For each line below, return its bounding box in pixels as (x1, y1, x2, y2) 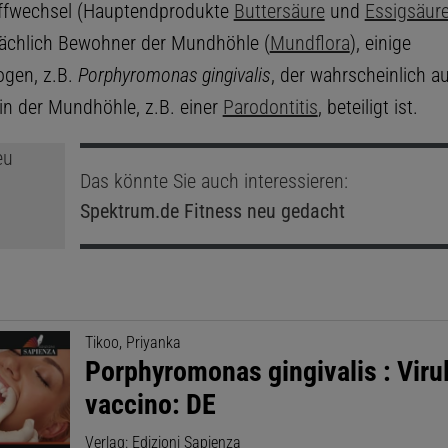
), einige (349, 30, 411, 55)
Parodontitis (222, 94, 318, 119)
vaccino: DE (85, 387, 217, 421)
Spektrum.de (79, 198, 179, 223)
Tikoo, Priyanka (85, 332, 182, 352)
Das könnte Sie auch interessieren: (79, 168, 348, 193)
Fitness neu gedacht (178, 198, 345, 223)
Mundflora (269, 30, 350, 55)
